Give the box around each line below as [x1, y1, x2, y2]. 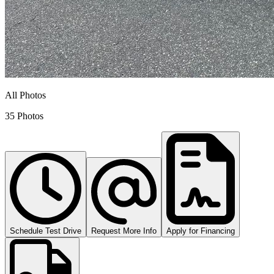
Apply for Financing [166, 226, 235, 236]
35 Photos [5, 110, 43, 121]
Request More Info [91, 226, 157, 236]
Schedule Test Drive [10, 226, 81, 236]
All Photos [5, 89, 46, 100]
